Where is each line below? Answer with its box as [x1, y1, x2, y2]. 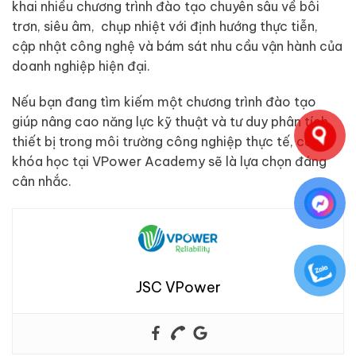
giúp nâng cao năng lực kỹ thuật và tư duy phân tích [12, 114, 328, 130]
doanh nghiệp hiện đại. [12, 57, 150, 74]
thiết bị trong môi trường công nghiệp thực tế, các [12, 133, 320, 150]
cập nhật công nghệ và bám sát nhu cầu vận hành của [12, 37, 342, 54]
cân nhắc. [12, 173, 72, 190]
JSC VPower [135, 277, 221, 296]
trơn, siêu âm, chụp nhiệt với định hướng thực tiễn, [12, 17, 318, 34]
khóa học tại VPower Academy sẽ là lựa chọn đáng [12, 153, 327, 170]
